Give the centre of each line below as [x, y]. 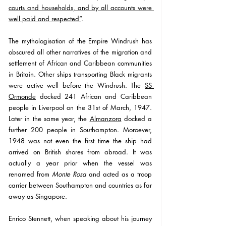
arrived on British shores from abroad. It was [80, 152]
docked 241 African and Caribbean [94, 97]
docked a [136, 119]
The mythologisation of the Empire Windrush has [80, 41]
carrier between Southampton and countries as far [80, 185]
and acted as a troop [119, 174]
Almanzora [105, 119]
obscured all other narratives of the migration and [80, 52]
